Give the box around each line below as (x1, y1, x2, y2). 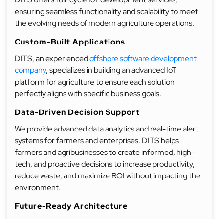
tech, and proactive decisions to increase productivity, (15, 159, 195, 169)
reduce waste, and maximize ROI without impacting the (15, 171, 200, 181)
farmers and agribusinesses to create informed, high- (15, 147, 195, 157)
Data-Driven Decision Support (15, 107, 140, 117)
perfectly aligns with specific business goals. (15, 88, 161, 99)
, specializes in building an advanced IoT (46, 65, 176, 75)
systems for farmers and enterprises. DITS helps (15, 135, 179, 146)
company (15, 65, 46, 75)
